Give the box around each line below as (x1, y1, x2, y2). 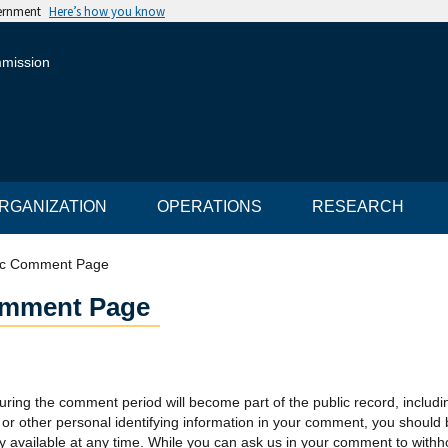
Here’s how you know (49, 3, 165, 19)
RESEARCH (312, 198, 404, 215)
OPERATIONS (157, 198, 262, 215)
